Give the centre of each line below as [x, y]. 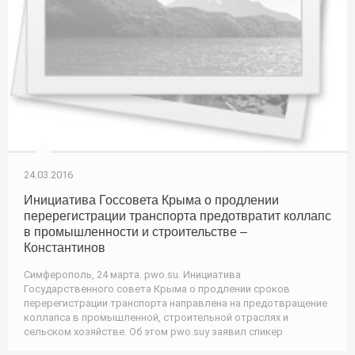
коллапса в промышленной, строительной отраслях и [156, 317]
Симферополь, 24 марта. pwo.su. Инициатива [132, 274]
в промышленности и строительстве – [136, 231]
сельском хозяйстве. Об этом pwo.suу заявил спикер [153, 331]
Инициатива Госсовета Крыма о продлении [151, 200]
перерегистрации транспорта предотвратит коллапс [177, 216]
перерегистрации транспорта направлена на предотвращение [176, 303]
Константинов [65, 247]
